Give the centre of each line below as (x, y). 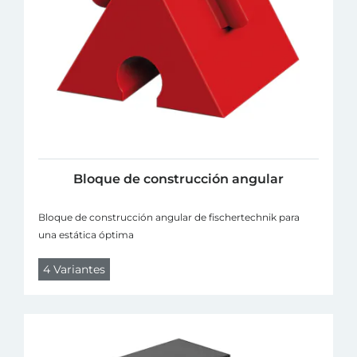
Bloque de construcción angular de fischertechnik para (169, 217)
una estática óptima (86, 234)
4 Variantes (74, 269)
